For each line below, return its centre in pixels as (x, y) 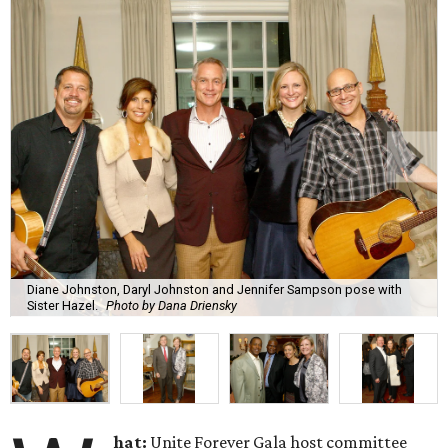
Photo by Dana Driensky (171, 305)
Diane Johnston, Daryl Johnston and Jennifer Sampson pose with (214, 289)
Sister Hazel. (62, 305)
